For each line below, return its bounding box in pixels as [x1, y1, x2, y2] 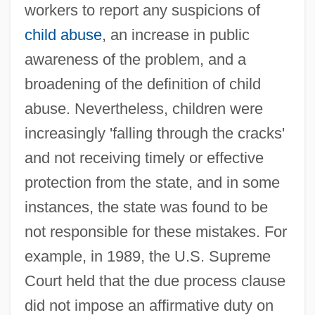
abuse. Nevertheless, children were [24, 99, 263, 117]
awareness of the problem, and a [24, 50, 246, 68]
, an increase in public [101, 25, 250, 44]
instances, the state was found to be [24, 198, 268, 216]
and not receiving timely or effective [24, 148, 264, 167]
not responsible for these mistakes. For [24, 222, 287, 240]
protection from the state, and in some [24, 173, 280, 191]
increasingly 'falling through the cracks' [24, 124, 285, 142]
